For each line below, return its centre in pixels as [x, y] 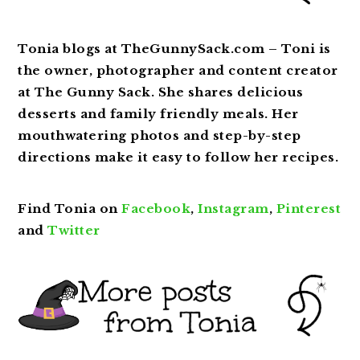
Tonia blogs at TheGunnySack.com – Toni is [174, 48]
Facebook [156, 208]
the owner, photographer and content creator [178, 70]
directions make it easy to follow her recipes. [178, 157]
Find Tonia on [70, 208]
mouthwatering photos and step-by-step [160, 135]
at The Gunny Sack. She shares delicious [161, 92]
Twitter [76, 230]
